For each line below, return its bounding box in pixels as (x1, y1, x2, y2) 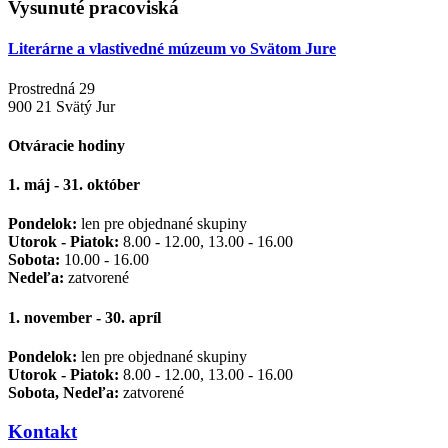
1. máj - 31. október (8, 176, 140, 194)
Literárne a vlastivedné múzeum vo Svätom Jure (8, 40, 336, 58)
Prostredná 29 (8, 79, 95, 97)
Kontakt (8, 420, 77, 442)
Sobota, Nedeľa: (8, 383, 119, 401)
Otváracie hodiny (8, 136, 125, 154)
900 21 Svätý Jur (8, 97, 115, 115)
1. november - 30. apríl (8, 308, 161, 326)
